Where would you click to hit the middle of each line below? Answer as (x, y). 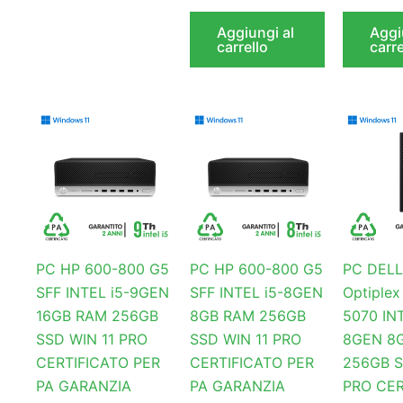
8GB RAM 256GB (247, 316)
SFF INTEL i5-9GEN (103, 293)
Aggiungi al (255, 32)
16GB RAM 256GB (97, 316)
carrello (242, 46)
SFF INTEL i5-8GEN (256, 293)
